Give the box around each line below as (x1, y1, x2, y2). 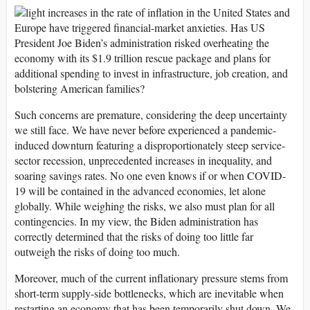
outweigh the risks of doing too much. (15, 244, 180, 259)
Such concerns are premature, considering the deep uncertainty (15, 107, 287, 122)
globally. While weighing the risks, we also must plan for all (15, 199, 275, 214)
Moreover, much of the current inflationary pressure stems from (15, 271, 288, 286)
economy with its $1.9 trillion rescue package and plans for (15, 51, 271, 66)
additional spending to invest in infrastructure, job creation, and (15, 66, 288, 81)
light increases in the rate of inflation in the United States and (26, 5, 290, 20)
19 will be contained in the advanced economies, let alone (15, 183, 266, 199)
